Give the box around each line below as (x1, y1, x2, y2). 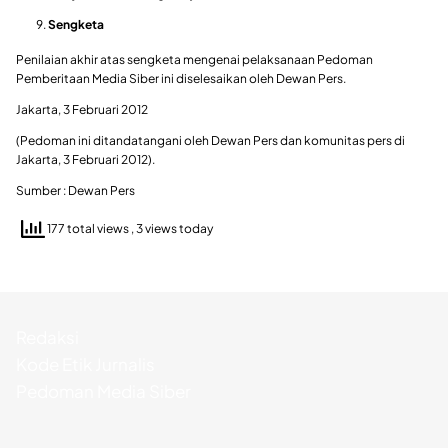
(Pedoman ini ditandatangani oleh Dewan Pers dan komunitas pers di (16, 132, 405, 148)
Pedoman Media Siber (16, 379, 191, 402)
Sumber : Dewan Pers (16, 182, 135, 198)
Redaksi (16, 325, 79, 348)
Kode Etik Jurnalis (16, 352, 155, 375)
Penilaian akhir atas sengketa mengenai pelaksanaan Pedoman (16, 51, 373, 67)
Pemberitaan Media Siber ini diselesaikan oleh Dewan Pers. (16, 70, 346, 86)
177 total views (45, 221, 131, 237)
